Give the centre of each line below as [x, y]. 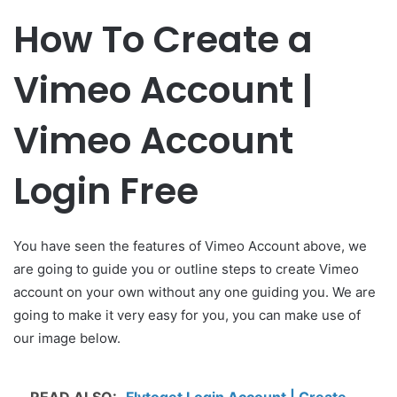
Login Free [106, 191]
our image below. [67, 338]
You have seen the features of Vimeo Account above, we [190, 245]
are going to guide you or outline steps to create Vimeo [186, 269]
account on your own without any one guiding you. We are [195, 292]
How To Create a [163, 40]
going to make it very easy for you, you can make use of [187, 315]
